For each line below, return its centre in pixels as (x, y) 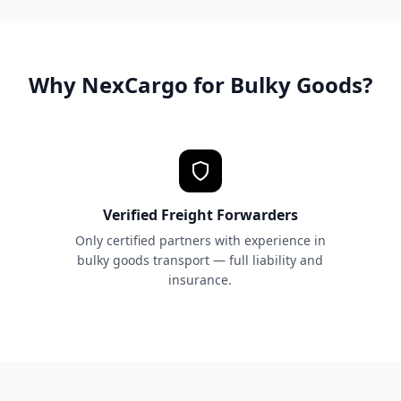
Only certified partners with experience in (200, 240)
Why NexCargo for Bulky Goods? (200, 85)
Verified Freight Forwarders (200, 215)
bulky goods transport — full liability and (200, 260)
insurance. (200, 280)
